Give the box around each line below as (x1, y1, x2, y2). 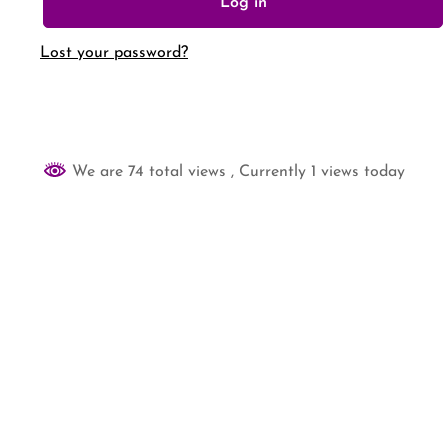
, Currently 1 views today (231, 164, 405, 180)
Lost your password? (40, 45, 188, 61)
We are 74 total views (67, 164, 231, 180)
